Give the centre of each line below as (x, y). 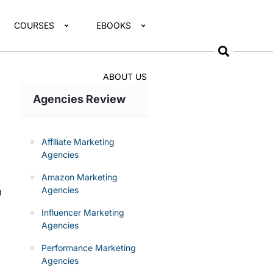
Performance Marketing (88, 248)
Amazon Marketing (79, 177)
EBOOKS (114, 25)
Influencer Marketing (83, 212)
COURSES (34, 25)
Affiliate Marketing (78, 142)
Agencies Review (79, 99)
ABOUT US (125, 76)
